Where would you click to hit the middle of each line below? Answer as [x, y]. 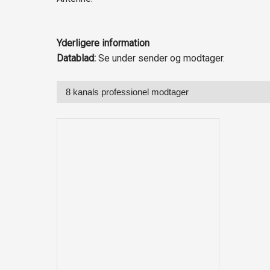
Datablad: [76, 58]
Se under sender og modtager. [160, 58]
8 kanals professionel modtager [127, 92]
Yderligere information [103, 43]
